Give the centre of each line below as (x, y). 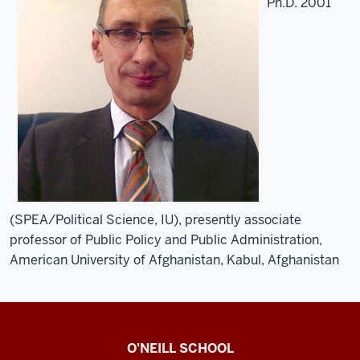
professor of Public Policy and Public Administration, (166, 239)
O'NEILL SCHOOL (180, 348)
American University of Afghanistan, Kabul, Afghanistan (174, 260)
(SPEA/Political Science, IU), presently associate (155, 219)
